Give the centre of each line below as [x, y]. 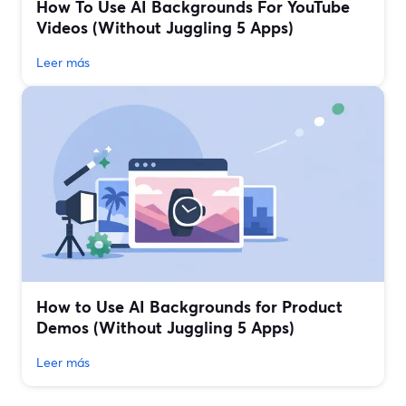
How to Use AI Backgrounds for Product [189, 307]
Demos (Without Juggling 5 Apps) [165, 328]
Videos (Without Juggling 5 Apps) [165, 28]
